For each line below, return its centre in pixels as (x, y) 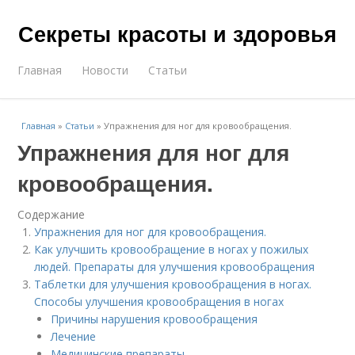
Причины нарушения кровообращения (155, 319)
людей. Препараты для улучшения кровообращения (175, 267)
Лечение (74, 336)
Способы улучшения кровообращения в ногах (159, 302)
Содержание (52, 214)
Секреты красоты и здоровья (177, 33)
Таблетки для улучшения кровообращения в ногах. (173, 284)
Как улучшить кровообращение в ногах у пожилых (172, 249)
